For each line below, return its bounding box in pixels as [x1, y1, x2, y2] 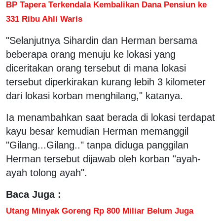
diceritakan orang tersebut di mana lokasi [6, 62, 186, 74]
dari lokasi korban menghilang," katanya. [6, 90, 183, 101]
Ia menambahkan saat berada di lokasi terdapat [6, 111, 215, 123]
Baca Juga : [6, 188, 61, 200]
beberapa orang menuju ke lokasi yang [6, 48, 176, 60]
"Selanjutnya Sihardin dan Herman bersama [6, 35, 197, 46]
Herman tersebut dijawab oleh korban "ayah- [6, 153, 201, 164]
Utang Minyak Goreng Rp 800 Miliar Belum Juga [6, 205, 193, 216]
